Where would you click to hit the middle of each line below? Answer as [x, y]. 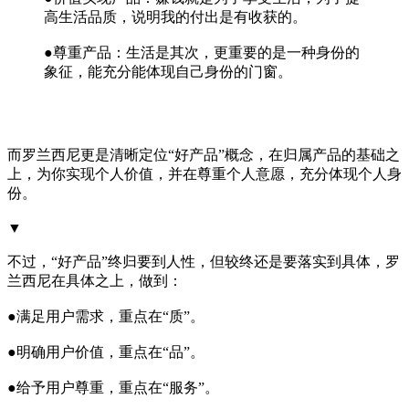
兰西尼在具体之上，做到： [95, 281]
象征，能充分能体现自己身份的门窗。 [168, 72]
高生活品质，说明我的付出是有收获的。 [175, 17]
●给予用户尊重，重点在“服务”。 [113, 388]
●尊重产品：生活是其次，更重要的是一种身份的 [202, 52]
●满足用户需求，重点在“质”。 [106, 316]
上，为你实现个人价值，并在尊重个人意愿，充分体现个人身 [204, 174]
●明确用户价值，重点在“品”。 [106, 352]
